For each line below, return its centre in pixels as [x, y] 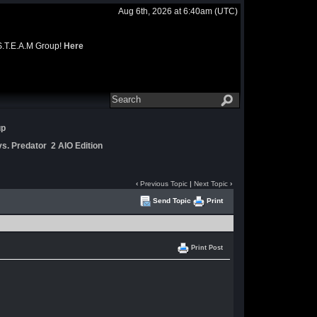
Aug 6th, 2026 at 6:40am [165, 11]
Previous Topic [163, 184]
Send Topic [172, 201]
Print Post [207, 248]
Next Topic [211, 184]
